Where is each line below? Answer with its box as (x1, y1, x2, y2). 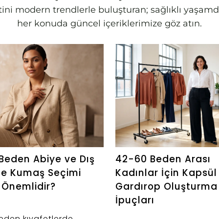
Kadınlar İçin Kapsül (115, 166, 217, 179)
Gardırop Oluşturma (115, 179, 218, 193)
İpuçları (115, 193, 154, 207)
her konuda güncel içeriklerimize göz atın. (17, 18, 202, 29)
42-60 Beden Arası (115, 152, 211, 166)
